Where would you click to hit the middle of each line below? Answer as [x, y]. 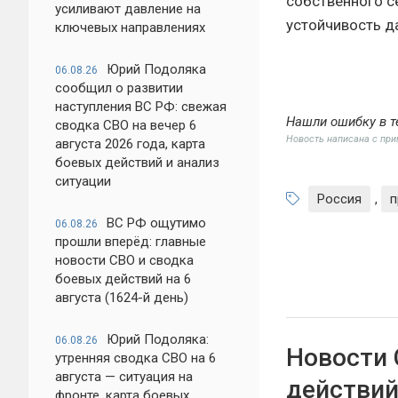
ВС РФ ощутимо [156, 223]
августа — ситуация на [124, 377]
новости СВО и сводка [124, 260]
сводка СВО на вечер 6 [126, 125]
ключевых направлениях [130, 28]
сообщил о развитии [119, 88]
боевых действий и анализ [137, 163]
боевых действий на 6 [123, 279]
